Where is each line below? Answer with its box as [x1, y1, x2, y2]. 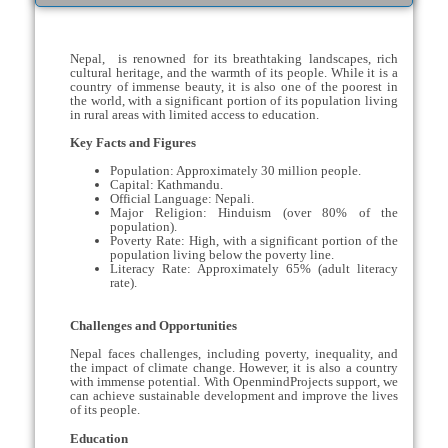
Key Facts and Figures [70, 135, 196, 151]
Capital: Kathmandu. [110, 177, 223, 193]
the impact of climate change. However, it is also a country [70, 360, 398, 376]
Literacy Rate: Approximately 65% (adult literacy [110, 261, 398, 277]
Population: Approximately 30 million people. [110, 163, 361, 179]
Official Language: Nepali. [110, 191, 254, 207]
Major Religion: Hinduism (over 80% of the [110, 205, 398, 221]
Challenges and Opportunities [70, 317, 237, 333]
